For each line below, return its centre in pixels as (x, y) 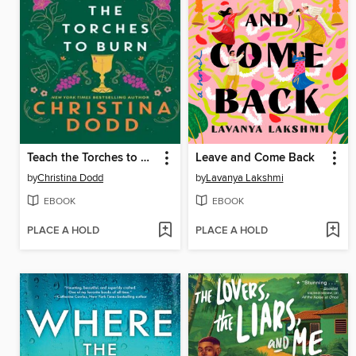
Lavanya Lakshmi (244, 178)
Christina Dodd (70, 178)
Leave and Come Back (255, 159)
